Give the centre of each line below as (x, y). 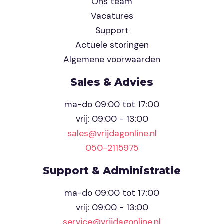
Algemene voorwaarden (112, 60)
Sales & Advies (112, 82)
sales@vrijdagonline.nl (112, 134)
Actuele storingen (112, 45)
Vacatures (112, 16)
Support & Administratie (112, 171)
